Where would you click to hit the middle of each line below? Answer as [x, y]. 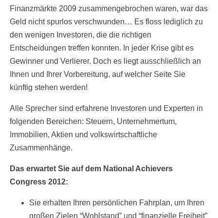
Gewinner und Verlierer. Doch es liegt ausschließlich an [105, 61]
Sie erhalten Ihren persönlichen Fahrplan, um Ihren [117, 203]
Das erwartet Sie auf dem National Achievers [91, 169]
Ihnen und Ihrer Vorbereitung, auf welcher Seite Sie [98, 74]
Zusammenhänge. [41, 148]
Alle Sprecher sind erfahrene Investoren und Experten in [106, 109]
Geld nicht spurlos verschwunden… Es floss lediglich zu [106, 22]
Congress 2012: [39, 182]
